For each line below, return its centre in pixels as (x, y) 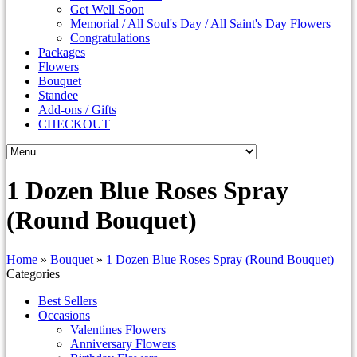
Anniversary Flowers (123, 343)
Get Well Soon (107, 9)
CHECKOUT (74, 124)
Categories (33, 273)
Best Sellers (68, 300)
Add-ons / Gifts (77, 110)
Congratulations (110, 38)
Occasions (64, 315)
